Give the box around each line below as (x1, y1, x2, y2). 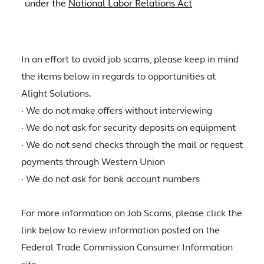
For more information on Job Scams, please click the (21, 207, 242, 219)
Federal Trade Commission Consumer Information (21, 242, 233, 253)
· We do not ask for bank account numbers (21, 173, 202, 185)
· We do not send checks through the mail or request (21, 139, 243, 151)
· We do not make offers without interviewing (21, 105, 214, 117)
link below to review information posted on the (21, 225, 220, 236)
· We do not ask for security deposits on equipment (21, 122, 238, 134)
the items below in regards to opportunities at (21, 71, 216, 82)
